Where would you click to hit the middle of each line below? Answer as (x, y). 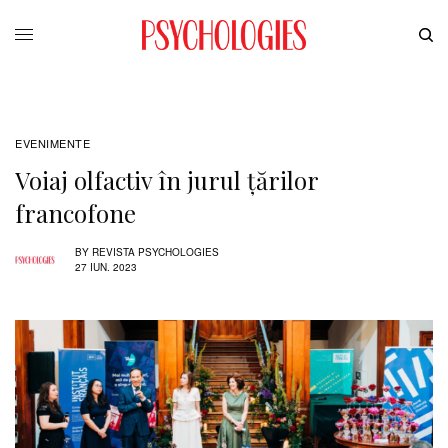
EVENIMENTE (53, 142)
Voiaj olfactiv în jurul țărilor (166, 179)
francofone (75, 212)
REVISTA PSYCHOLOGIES (155, 252)
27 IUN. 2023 (106, 267)
